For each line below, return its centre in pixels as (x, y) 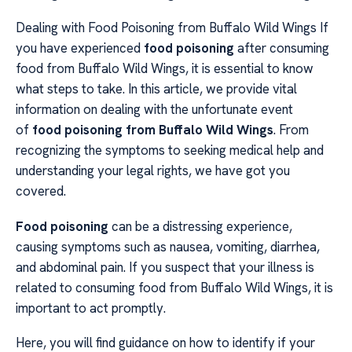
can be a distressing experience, (200, 226)
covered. (41, 191)
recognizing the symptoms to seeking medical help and (170, 150)
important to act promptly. (91, 308)
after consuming (282, 48)
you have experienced (80, 48)
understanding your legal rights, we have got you (153, 171)
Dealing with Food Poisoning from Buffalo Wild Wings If (172, 28)
